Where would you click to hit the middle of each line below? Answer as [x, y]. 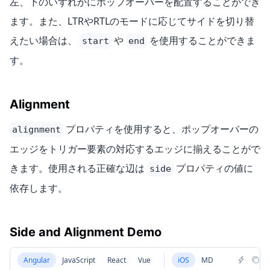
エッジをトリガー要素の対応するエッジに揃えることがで [135, 149]
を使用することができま [201, 40]
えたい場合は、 [45, 40]
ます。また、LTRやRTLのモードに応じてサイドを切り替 [132, 21]
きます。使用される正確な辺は [78, 168]
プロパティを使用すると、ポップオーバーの [161, 129]
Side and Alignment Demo [86, 232]
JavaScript [79, 260]
